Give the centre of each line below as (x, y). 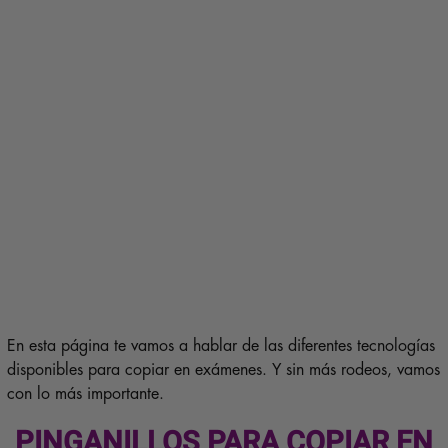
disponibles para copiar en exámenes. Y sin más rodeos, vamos (223, 369)
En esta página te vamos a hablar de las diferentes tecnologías (220, 345)
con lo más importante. (85, 393)
